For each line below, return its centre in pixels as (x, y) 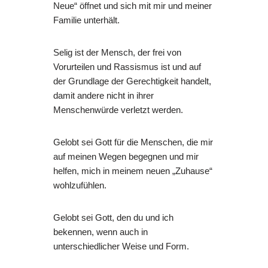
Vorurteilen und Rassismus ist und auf (127, 67)
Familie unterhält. (86, 20)
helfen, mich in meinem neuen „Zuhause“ (133, 171)
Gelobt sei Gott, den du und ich (113, 218)
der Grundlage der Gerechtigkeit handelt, (132, 81)
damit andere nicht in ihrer (103, 96)
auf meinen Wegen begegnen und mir (126, 157)
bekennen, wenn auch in (100, 232)
